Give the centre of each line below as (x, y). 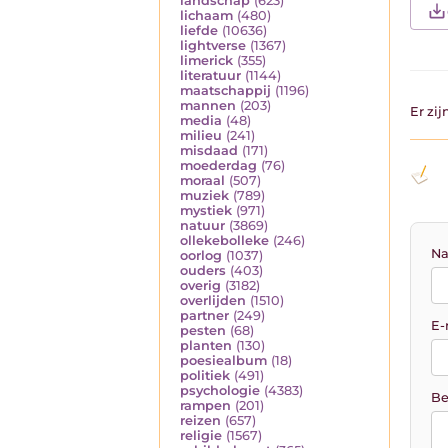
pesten (203, 331)
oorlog (201, 256)
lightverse (213, 46)
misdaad (209, 151)
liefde (199, 31)
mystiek (206, 211)
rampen (205, 406)
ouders (203, 271)
